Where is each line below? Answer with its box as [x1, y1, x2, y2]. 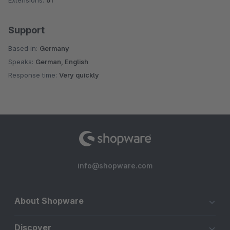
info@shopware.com [78, 161, 152, 170]
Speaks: [8, 57, 35, 66]
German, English [35, 57, 88, 66]
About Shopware [14, 196, 84, 206]
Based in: [8, 44, 40, 52]
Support [8, 25, 45, 35]
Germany [40, 44, 69, 52]
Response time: [8, 71, 59, 79]
